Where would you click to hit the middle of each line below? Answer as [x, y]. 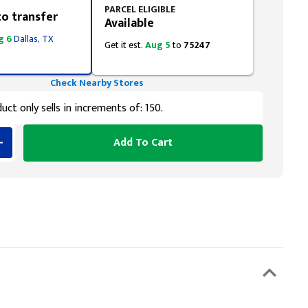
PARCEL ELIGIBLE [140, 9]
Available [129, 23]
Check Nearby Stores [97, 83]
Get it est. [125, 45]
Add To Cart [143, 143]
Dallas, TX [34, 39]
